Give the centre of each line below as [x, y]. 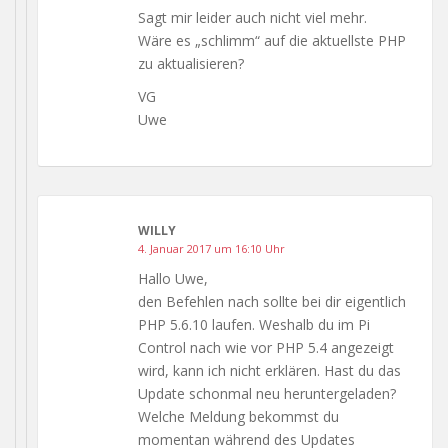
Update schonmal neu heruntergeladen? [267, 393]
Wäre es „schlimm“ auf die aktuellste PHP [272, 40]
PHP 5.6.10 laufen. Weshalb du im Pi [254, 324]
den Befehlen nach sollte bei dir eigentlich [272, 301]
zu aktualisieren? [191, 63]
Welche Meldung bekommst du [238, 416]
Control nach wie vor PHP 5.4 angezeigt [266, 347]
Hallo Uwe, [173, 278]
